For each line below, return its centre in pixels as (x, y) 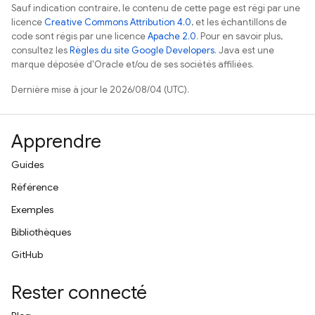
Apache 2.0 (172, 36)
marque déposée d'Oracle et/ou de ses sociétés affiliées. (133, 64)
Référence (35, 187)
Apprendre (56, 141)
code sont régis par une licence (79, 36)
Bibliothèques (41, 232)
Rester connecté (79, 292)
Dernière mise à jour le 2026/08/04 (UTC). (100, 90)
